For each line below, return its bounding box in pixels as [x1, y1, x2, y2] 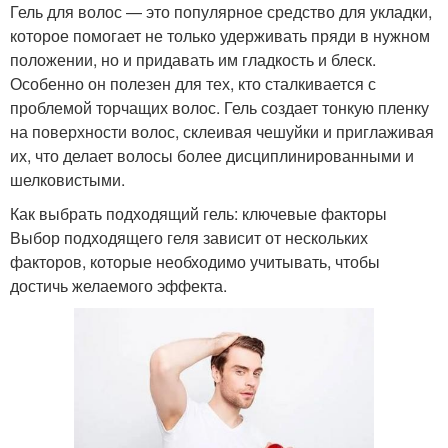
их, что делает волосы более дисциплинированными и [10, 144, 414, 168]
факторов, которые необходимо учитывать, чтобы [10, 250, 380, 274]
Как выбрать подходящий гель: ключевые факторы [10, 202, 387, 226]
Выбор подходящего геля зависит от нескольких [10, 226, 368, 250]
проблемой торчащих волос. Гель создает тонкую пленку [10, 96, 429, 120]
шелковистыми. [10, 168, 125, 192]
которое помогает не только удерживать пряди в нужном [10, 24, 430, 48]
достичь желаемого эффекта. [10, 274, 227, 298]
